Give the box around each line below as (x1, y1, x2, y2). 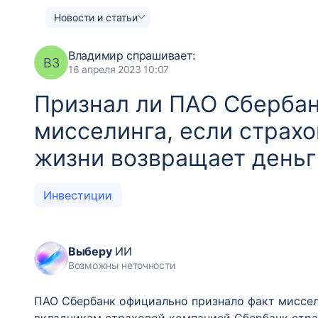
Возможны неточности (68, 259, 175, 271)
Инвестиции (43, 188, 113, 202)
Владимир (68, 48, 124, 62)
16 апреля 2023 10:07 (68, 63, 169, 75)
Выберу (68, 244, 112, 258)
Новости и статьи (54, 11, 138, 23)
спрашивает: (123, 48, 196, 62)
